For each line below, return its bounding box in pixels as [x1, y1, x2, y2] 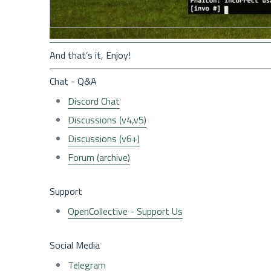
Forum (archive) [68, 149, 130, 165]
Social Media [50, 237, 100, 252]
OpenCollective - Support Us [68, 203, 183, 218]
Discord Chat [68, 93, 120, 108]
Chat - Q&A [50, 73, 97, 88]
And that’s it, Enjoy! [50, 47, 131, 62]
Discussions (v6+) [68, 131, 140, 146]
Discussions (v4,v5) [68, 112, 146, 127]
